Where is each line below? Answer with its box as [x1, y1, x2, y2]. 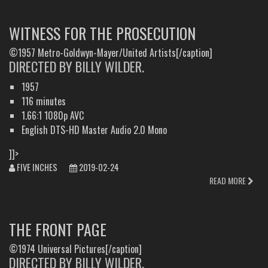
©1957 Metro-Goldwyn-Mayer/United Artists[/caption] [9, 45, 212, 60]
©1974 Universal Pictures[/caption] [9, 241, 142, 256]
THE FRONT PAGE [9, 217, 106, 240]
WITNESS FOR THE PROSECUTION [9, 21, 196, 44]
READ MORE [209, 173, 248, 187]
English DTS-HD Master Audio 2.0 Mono [21, 122, 167, 137]
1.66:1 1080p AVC [21, 108, 84, 123]
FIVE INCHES [17, 160, 57, 173]
